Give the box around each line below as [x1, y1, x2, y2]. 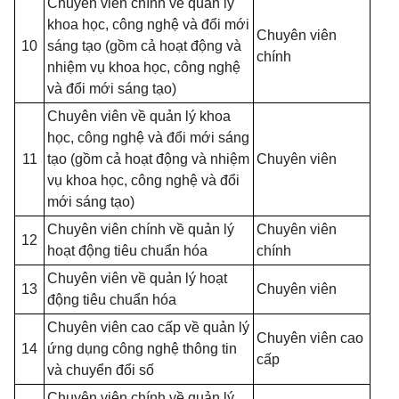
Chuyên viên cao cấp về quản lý [47, 320, 249, 335]
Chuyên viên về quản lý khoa [47, 109, 231, 124]
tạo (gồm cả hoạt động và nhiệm [47, 151, 249, 167]
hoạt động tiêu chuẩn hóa [47, 243, 208, 258]
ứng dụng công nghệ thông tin [47, 341, 237, 356]
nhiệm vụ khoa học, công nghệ [47, 60, 240, 75]
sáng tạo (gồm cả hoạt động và [47, 38, 241, 53]
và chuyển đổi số [47, 362, 154, 378]
